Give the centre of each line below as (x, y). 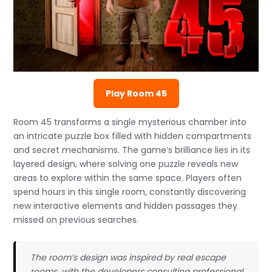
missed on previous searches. (76, 220)
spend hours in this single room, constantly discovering (130, 192)
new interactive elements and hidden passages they (126, 206)
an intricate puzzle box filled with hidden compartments (133, 136)
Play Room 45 (136, 94)
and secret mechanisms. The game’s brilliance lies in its (132, 150)
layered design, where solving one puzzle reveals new (126, 164)
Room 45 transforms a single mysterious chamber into (130, 122)
